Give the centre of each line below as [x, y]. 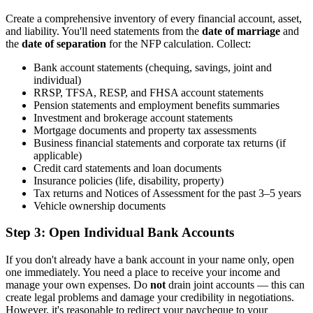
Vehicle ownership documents [100, 205]
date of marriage [241, 31]
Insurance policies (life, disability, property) [129, 180]
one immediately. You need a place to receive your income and [143, 272]
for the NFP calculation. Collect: [179, 43]
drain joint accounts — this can [235, 285]
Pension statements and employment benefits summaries [156, 105]
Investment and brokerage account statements [133, 117]
